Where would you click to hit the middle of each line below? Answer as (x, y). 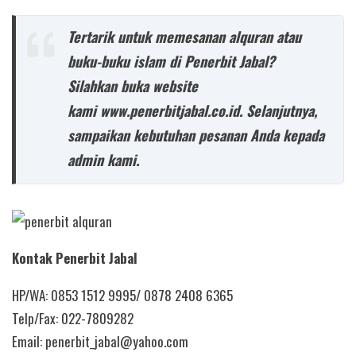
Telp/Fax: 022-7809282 (73, 319)
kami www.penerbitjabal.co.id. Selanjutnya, (192, 110)
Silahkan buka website (132, 86)
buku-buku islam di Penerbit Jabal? (171, 61)
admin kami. (103, 160)
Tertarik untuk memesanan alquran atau (184, 37)
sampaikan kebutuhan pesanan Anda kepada (195, 135)
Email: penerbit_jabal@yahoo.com (100, 342)
